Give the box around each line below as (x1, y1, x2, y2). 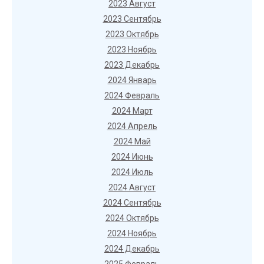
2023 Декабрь (104, 60, 160, 70)
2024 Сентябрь (103, 198, 161, 207)
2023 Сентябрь (103, 14, 161, 24)
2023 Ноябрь (107, 45, 157, 54)
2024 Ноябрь (107, 229, 157, 238)
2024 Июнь (111, 152, 153, 161)
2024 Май (113, 137, 151, 146)
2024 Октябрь (105, 213, 159, 223)
